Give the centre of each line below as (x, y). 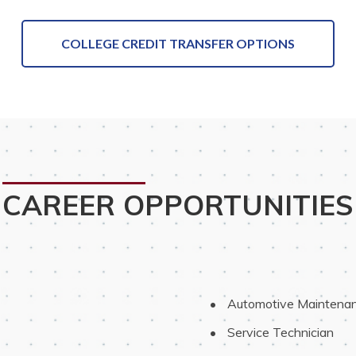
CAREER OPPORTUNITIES (178, 205)
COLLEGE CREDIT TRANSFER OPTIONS (178, 43)
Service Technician (279, 332)
